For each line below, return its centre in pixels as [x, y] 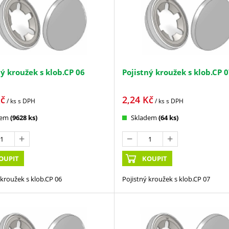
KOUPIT [155, 158]
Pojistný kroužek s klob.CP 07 [166, 179]
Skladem [144, 117]
